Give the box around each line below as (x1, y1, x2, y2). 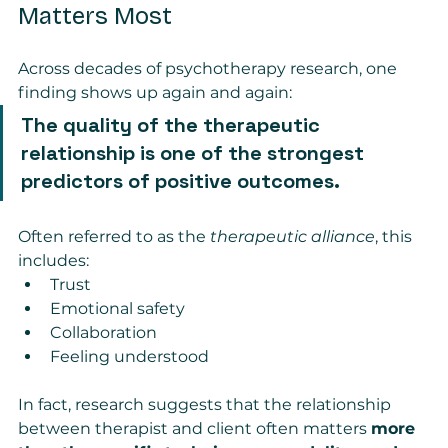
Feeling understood (50, 346, 209, 366)
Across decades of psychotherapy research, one (18, 58, 401, 78)
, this (375, 226, 416, 246)
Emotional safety (50, 298, 185, 318)
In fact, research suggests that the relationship (18, 394, 395, 414)
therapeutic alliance (210, 226, 375, 246)
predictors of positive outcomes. (21, 167, 340, 194)
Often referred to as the (18, 226, 210, 246)
